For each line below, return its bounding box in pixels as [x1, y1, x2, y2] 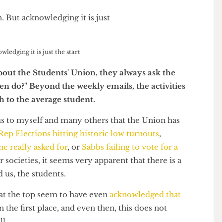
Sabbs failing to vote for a [102, 166, 205, 177]
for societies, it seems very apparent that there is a [4, 181, 208, 191]
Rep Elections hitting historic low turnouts [12, 152, 184, 163]
